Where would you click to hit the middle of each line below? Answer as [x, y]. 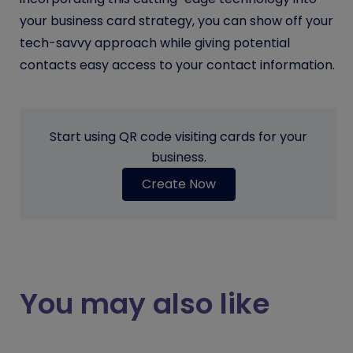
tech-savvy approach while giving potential [155, 43]
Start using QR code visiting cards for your [178, 136]
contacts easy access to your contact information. [177, 65]
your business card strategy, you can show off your [176, 20]
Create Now [178, 184]
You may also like [145, 303]
